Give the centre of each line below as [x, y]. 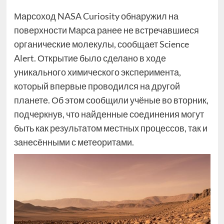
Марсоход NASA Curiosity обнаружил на [96, 16]
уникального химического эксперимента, [97, 72]
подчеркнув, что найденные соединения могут [109, 114]
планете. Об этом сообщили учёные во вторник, [111, 100]
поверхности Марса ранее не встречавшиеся [106, 30]
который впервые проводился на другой [97, 86]
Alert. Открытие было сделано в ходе [90, 58]
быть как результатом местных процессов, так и [110, 128]
